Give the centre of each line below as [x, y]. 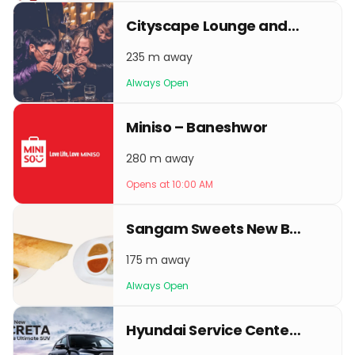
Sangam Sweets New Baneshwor [296, 229]
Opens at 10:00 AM [170, 184]
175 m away [158, 260]
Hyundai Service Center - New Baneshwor [295, 330]
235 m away [159, 57]
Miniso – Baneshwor [197, 127]
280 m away [160, 158]
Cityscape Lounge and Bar [294, 26]
